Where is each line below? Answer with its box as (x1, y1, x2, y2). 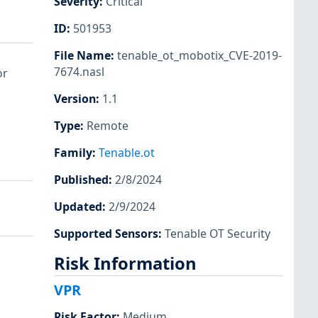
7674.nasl (54, 63, 104, 79)
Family (54, 145, 92, 161)
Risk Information (54, 251, 197, 275)
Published (54, 172, 109, 188)
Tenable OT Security (165, 226, 270, 242)
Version (54, 90, 96, 106)
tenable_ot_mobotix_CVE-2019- (117, 47, 282, 63)
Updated (54, 199, 102, 215)
